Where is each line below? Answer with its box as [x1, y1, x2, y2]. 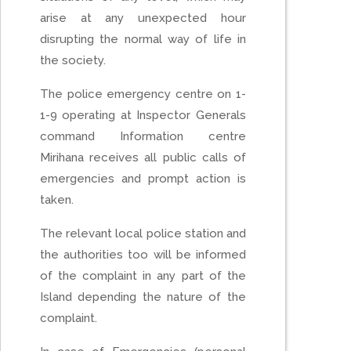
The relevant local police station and [39, 226, 246, 241]
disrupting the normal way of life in [39, 31, 246, 46]
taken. [39, 192, 74, 207]
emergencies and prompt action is [39, 171, 246, 186]
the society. [39, 52, 106, 67]
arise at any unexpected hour [39, 10, 246, 25]
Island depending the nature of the [39, 289, 246, 304]
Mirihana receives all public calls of [39, 150, 246, 165]
